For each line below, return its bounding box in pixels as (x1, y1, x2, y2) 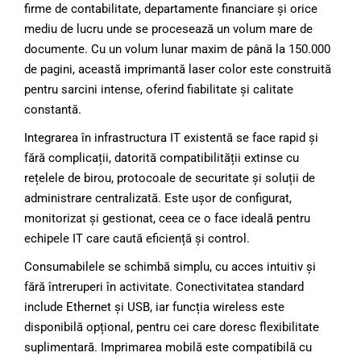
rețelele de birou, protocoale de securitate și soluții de (24, 171, 315, 186)
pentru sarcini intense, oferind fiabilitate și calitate (24, 82, 293, 98)
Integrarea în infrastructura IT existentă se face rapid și (24, 131, 318, 146)
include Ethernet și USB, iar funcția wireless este (24, 300, 284, 315)
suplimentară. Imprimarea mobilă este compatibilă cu (24, 340, 312, 355)
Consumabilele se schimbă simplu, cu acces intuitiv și (24, 259, 316, 275)
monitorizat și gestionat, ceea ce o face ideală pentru (24, 211, 310, 226)
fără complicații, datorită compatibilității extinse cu (24, 151, 299, 166)
